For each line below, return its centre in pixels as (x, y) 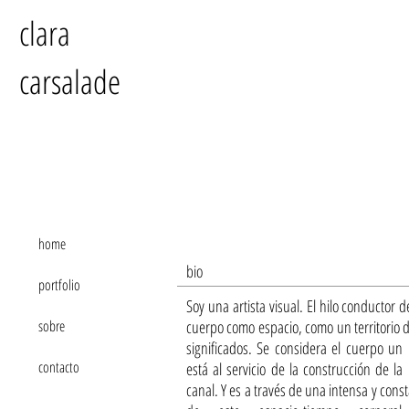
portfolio (59, 285)
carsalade (70, 82)
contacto (59, 367)
